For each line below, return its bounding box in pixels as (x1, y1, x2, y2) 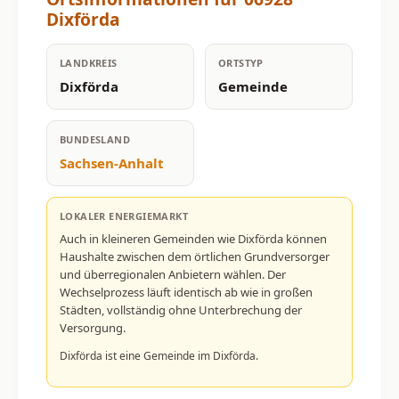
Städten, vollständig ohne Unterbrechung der (60, 301, 302, 318)
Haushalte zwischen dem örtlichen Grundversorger (60, 248, 330, 265)
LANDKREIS (60, 55, 118, 69)
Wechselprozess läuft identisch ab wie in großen (60, 283, 313, 300)
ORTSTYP (218, 55, 264, 69)
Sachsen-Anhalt (60, 153, 164, 172)
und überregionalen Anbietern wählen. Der (60, 265, 286, 282)
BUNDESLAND (60, 132, 130, 146)
